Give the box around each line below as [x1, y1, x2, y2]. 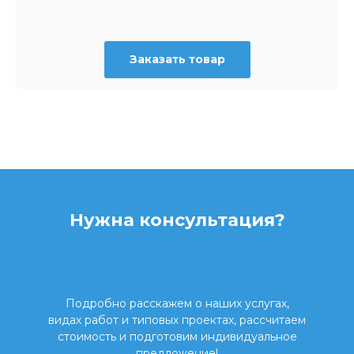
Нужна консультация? [69, 209, 285, 232]
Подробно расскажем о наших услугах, [65, 296, 289, 311]
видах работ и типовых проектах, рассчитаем [48, 313, 306, 328]
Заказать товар [129, 52, 225, 67]
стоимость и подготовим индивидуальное [57, 330, 297, 345]
